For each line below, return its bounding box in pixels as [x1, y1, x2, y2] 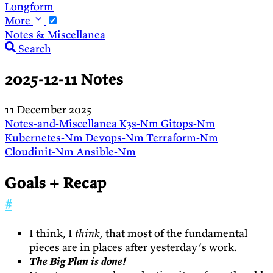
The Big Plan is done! [29, 254, 126, 269]
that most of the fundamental [103, 226, 247, 241]
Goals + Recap [5, 172, 107, 193]
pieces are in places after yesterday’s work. [29, 240, 237, 255]
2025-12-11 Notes [5, 69, 123, 90]
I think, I [29, 226, 75, 241]
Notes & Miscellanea [5, 27, 105, 41]
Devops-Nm [85, 130, 146, 145]
